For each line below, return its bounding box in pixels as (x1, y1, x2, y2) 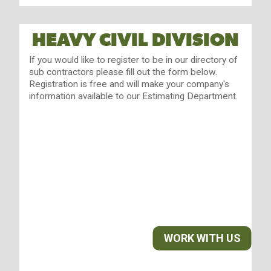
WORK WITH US (163, 232, 241, 244)
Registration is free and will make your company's (28, 78, 229, 90)
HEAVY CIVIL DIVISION (32, 30, 239, 50)
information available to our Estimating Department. (28, 90, 238, 102)
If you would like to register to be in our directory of (28, 54, 238, 65)
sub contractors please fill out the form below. (28, 66, 217, 77)
